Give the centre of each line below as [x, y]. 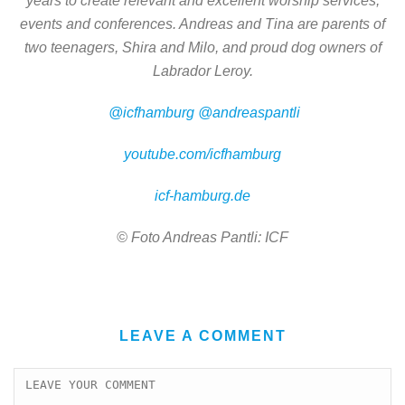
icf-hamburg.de [202, 195]
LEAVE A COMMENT [202, 335]
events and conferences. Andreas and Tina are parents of [202, 24]
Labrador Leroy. [202, 71]
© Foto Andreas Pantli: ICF [202, 237]
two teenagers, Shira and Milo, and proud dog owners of [202, 47]
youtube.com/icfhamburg [202, 154]
